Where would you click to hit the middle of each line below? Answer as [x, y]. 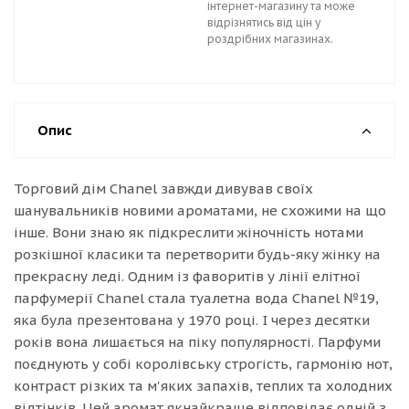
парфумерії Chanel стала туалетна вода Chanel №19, [196, 298]
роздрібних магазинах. [270, 39]
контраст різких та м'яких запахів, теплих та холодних [203, 386]
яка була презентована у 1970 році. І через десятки [192, 320]
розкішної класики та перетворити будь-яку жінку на [197, 254]
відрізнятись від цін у [264, 22]
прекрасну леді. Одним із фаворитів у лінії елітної [187, 276]
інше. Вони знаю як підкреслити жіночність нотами [189, 232]
